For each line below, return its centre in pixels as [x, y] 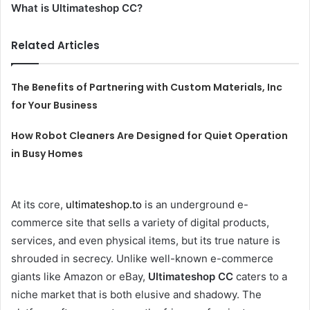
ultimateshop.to [104, 204]
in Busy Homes [47, 153]
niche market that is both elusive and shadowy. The [136, 294]
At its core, [38, 204]
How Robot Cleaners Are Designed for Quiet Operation [150, 135]
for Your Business [55, 105]
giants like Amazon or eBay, [80, 276]
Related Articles [55, 45]
